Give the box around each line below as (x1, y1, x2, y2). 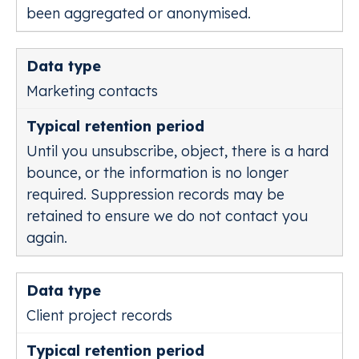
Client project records (26, 306, 172, 325)
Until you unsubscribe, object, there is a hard (26, 142, 329, 160)
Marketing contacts (26, 82, 158, 100)
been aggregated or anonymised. (26, 4, 251, 22)
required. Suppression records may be (26, 185, 284, 204)
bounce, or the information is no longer (26, 163, 288, 182)
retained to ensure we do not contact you (26, 207, 308, 225)
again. (26, 228, 67, 247)
